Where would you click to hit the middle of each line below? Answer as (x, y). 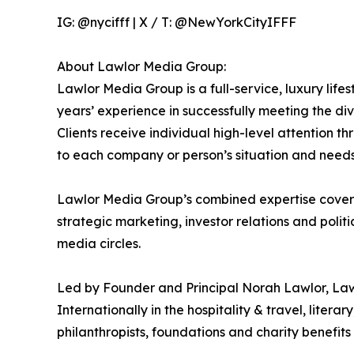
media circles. (99, 243)
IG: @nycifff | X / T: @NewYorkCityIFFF (177, 22)
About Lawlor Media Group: (141, 66)
